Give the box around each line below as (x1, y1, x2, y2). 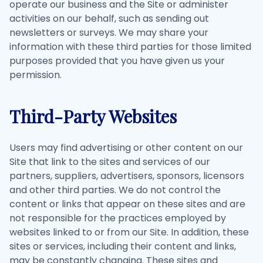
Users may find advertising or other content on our (9, 141, 243, 154)
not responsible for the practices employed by (9, 211, 226, 225)
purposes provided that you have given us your (9, 54, 225, 68)
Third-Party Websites (9, 104, 177, 128)
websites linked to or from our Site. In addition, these (9, 225, 249, 239)
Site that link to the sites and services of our (9, 155, 210, 168)
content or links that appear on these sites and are (9, 197, 245, 211)
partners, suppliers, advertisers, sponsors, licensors (9, 169, 244, 183)
